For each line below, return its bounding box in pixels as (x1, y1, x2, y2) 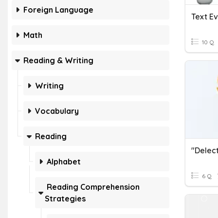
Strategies (45, 194, 86, 203)
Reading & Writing (23, 55, 93, 65)
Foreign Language (23, 5, 93, 15)
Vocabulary (35, 106, 79, 116)
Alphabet (47, 157, 81, 166)
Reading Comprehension (47, 182, 140, 192)
